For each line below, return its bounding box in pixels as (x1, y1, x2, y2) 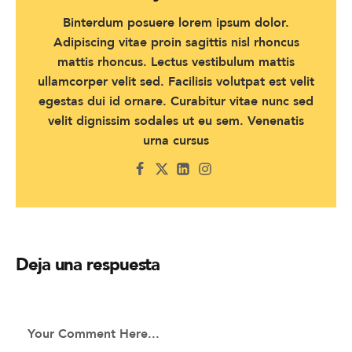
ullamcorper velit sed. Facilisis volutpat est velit (38, 71, 314, 92)
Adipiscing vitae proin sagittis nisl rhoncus (53, 32, 299, 53)
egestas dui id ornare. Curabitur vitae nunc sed (38, 91, 313, 112)
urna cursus (143, 130, 209, 151)
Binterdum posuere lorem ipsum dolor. (63, 13, 289, 33)
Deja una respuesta (16, 249, 160, 279)
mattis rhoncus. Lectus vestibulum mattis (57, 52, 295, 72)
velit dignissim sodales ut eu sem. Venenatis (48, 111, 304, 131)
